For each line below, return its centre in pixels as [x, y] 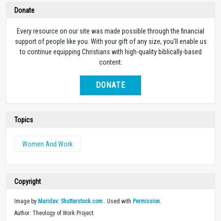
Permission [146, 201]
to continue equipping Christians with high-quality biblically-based [110, 52]
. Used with [118, 201]
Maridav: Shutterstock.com [70, 201]
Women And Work [47, 144]
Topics [24, 120]
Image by [26, 201]
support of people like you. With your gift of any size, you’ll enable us [110, 41]
